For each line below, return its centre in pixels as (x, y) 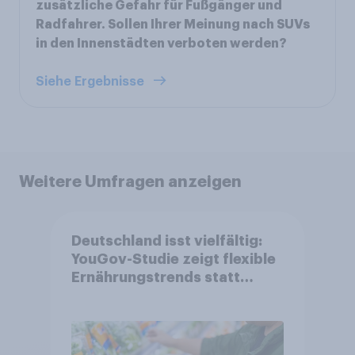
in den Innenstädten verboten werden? (161, 44)
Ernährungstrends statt (155, 277)
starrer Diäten (121, 295)
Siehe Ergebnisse (92, 82)
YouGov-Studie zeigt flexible (173, 259)
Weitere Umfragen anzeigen (130, 181)
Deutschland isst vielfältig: (166, 240)
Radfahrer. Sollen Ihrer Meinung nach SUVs (173, 25)
